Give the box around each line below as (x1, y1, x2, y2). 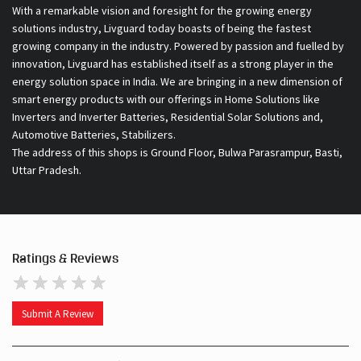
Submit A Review (22, 306, 93, 321)
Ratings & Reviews (12, 251, 118, 267)
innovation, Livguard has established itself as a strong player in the (12, 56, 334, 72)
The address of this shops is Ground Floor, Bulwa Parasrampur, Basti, (12, 145, 342, 160)
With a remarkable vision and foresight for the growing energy (12, 3, 312, 19)
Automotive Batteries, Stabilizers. (12, 127, 176, 143)
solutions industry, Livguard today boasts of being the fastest (12, 21, 311, 36)
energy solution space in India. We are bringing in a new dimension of (12, 74, 342, 89)
